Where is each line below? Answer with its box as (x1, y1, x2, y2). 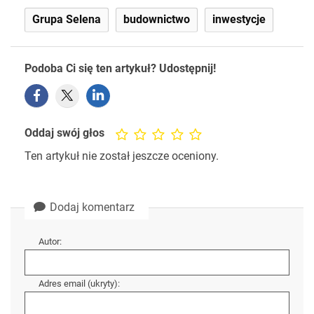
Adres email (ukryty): (39, 278, 120, 289)
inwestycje (212, 13, 266, 26)
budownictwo (123, 13, 190, 26)
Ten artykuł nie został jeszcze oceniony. (25, 150, 219, 163)
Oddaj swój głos (25, 127, 113, 139)
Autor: (39, 236, 62, 247)
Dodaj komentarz (46, 201, 135, 214)
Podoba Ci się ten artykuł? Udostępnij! (25, 62, 216, 75)
